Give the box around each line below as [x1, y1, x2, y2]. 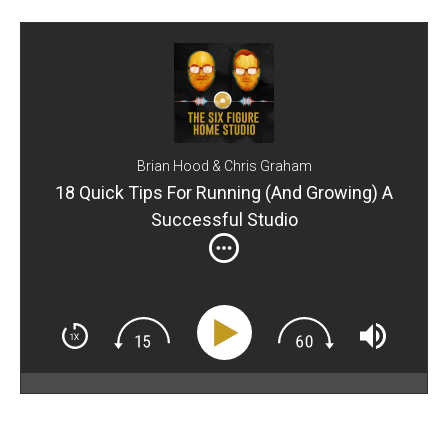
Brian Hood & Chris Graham [136, 158, 312, 175]
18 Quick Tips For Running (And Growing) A [55, 182, 393, 204]
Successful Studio [150, 209, 298, 231]
